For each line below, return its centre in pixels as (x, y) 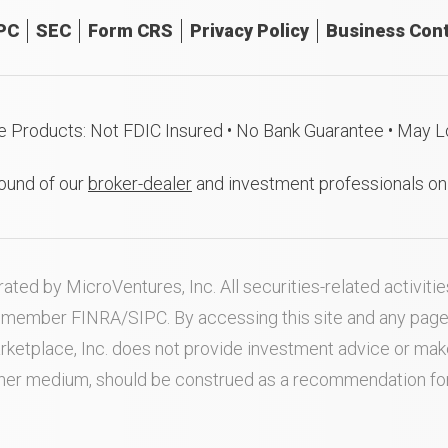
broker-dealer (140, 183)
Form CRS (130, 30)
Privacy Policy (249, 30)
